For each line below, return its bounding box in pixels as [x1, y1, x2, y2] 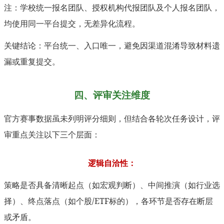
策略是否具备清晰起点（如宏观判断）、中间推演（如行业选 [4, 179, 220, 191]
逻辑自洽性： [88, 157, 136, 169]
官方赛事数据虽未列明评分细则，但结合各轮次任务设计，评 [4, 113, 220, 124]
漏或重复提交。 [4, 56, 60, 67]
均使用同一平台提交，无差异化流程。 [4, 18, 140, 29]
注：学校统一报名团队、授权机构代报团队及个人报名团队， [4, 2, 220, 13]
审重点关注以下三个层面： [4, 129, 100, 140]
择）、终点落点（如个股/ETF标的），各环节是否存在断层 [4, 195, 213, 207]
